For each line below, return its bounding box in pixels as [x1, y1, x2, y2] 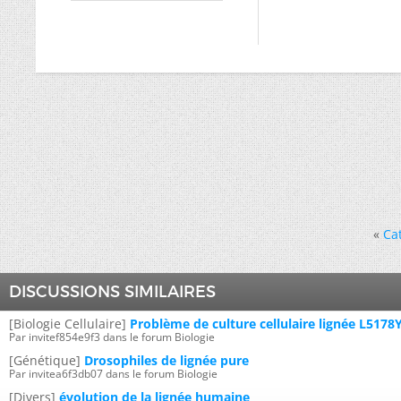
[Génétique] [9, 352, 81, 369]
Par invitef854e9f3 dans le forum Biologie [9, 329, 215, 345]
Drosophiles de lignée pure [84, 352, 249, 369]
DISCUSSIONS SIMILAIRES [9, 282, 216, 302]
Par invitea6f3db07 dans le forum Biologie [9, 366, 218, 381]
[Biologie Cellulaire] [9, 315, 126, 332]
